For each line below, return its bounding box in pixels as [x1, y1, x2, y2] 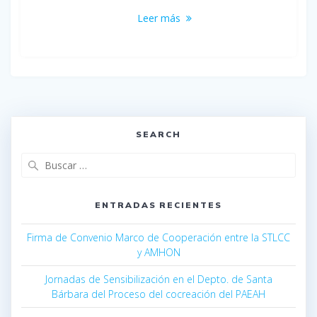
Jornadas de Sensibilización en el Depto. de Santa [45, 272, 272, 287]
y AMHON [137, 246, 180, 260]
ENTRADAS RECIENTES [94, 200, 223, 211]
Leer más [137, 11, 180, 25]
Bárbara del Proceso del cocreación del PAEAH [52, 287, 265, 301]
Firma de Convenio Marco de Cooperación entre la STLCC [27, 231, 290, 245]
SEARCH [136, 129, 181, 140]
